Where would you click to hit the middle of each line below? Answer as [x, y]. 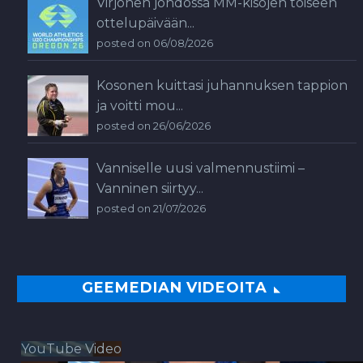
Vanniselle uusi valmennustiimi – [201, 168]
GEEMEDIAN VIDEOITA [175, 287]
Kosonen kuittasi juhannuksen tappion [222, 85]
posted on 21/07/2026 [151, 208]
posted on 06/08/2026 [155, 43]
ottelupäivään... [145, 23]
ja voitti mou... [140, 105]
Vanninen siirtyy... [150, 188]
